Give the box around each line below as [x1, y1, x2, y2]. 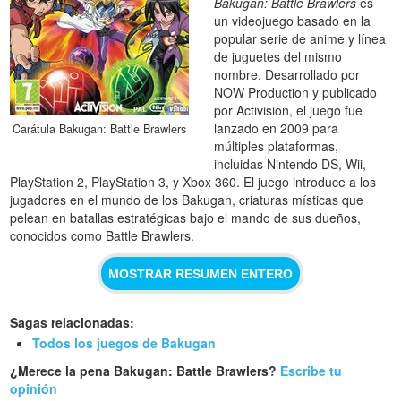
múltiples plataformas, [214, 137, 339, 156]
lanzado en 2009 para [214, 119, 339, 138]
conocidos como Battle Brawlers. [10, 226, 195, 245]
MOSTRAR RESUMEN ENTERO [108, 266, 293, 281]
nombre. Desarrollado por [214, 65, 361, 84]
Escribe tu [280, 362, 343, 380]
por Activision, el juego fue [214, 101, 363, 120]
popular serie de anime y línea [214, 30, 387, 48]
